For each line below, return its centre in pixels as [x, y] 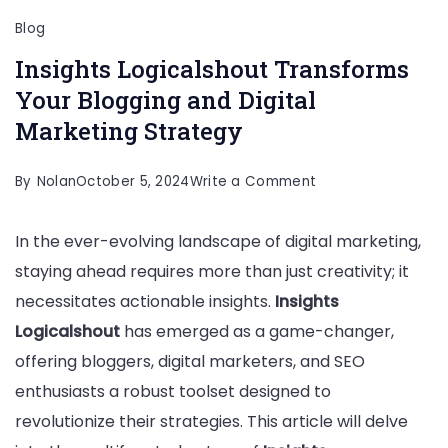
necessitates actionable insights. [145, 302]
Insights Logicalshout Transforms [212, 69]
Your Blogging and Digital [165, 100]
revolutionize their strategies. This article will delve [211, 422]
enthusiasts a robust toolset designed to [173, 392]
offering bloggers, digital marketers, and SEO [190, 362]
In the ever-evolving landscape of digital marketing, [218, 242]
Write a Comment [253, 182]
